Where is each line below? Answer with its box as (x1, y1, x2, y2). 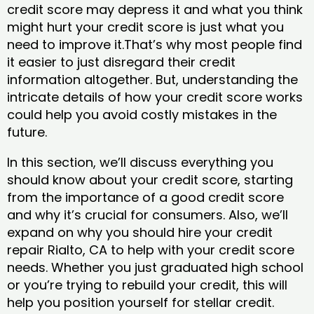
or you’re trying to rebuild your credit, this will (7, 276, 287, 294)
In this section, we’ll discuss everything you (7, 153, 273, 172)
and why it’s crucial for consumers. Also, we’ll (7, 206, 288, 224)
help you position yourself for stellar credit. (7, 294, 278, 312)
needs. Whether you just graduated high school (7, 259, 303, 277)
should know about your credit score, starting (7, 171, 293, 189)
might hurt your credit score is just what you (7, 18, 284, 36)
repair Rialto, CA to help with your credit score (7, 241, 294, 259)
